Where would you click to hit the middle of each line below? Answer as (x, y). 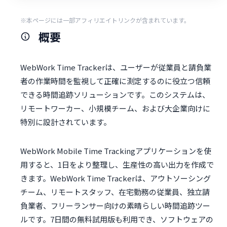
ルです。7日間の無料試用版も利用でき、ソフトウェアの (117, 219)
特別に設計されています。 (66, 122)
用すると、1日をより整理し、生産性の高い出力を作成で (117, 165)
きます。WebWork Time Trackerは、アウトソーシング (116, 178)
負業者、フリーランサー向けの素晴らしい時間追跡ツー (115, 206)
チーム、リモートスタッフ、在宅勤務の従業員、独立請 (115, 192)
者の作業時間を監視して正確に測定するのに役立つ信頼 (115, 81)
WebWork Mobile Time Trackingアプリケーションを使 (116, 151)
